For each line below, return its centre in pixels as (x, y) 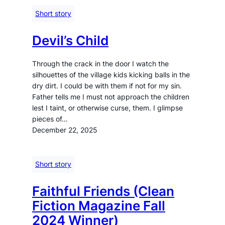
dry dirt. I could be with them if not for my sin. (107, 86)
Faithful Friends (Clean (103, 191)
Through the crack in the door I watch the (100, 64)
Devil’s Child (70, 40)
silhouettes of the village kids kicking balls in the (111, 75)
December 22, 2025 (65, 130)
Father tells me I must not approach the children (111, 97)
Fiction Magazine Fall (99, 205)
